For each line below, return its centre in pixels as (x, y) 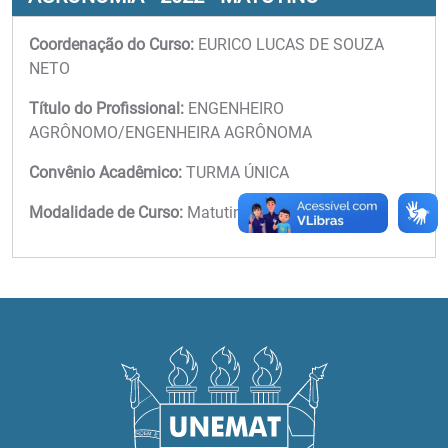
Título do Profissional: (106, 108)
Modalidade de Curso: (106, 212)
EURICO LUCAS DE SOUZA (289, 44)
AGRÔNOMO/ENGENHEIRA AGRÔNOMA (170, 132)
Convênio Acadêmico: (105, 172)
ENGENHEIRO (234, 108)
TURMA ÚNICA (235, 172)
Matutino (217, 212)
